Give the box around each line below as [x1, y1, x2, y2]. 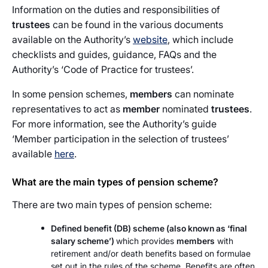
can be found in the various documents [50, 19, 223, 31]
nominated [162, 103, 211, 115]
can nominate [172, 88, 234, 100]
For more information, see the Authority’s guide [12, 118, 217, 130]
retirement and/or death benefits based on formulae [51, 248, 251, 258]
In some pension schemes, [12, 88, 130, 100]
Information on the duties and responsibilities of [12, 4, 220, 16]
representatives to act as [12, 103, 123, 115]
